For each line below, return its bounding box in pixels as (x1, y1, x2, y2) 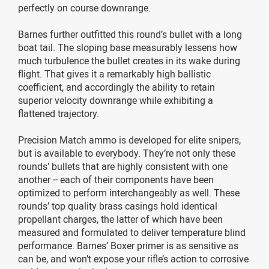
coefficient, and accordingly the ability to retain (18, 80, 215, 94)
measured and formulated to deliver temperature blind (18, 225, 246, 239)
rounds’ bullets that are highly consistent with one (18, 159, 228, 173)
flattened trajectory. (18, 106, 99, 120)
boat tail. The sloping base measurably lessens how (18, 40, 237, 54)
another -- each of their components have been (18, 172, 214, 186)
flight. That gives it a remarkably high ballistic (18, 67, 211, 80)
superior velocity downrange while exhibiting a (18, 93, 213, 107)
